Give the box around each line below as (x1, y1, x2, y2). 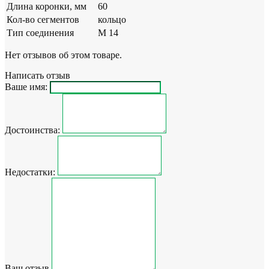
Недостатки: (5, 166, 55, 177)
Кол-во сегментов (7, 14, 79, 25)
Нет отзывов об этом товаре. (5, 49, 122, 60)
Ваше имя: (5, 81, 47, 92)
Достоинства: (5, 124, 60, 135)
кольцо (98, 14, 126, 25)
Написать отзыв (5, 70, 70, 80)
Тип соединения (7, 27, 74, 38)
